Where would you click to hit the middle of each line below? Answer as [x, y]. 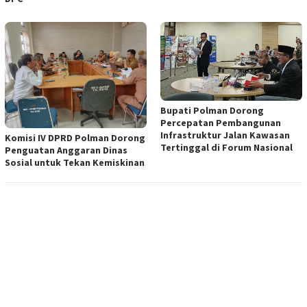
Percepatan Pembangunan [221, 123]
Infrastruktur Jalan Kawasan [225, 135]
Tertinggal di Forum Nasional [226, 148]
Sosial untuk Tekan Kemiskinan [75, 163]
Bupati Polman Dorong [212, 111]
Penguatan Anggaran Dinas [66, 150]
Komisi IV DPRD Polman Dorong [75, 138]
